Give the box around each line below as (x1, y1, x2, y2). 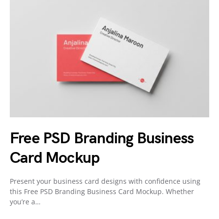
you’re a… (10, 197, 41, 206)
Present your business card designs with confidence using (10, 176, 200, 186)
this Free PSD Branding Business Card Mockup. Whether (10, 187, 194, 196)
